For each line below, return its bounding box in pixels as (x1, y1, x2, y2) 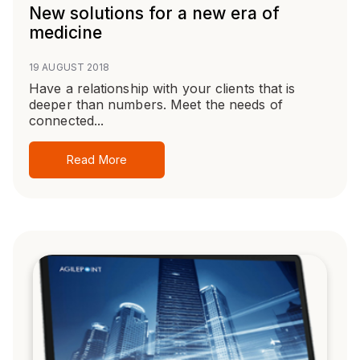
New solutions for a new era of (29, 3, 280, 24)
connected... (29, 112, 104, 129)
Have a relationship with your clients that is (29, 80, 296, 97)
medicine (29, 22, 102, 43)
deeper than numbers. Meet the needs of (29, 96, 283, 113)
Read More (67, 153, 127, 167)
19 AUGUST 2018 (29, 61, 110, 74)
